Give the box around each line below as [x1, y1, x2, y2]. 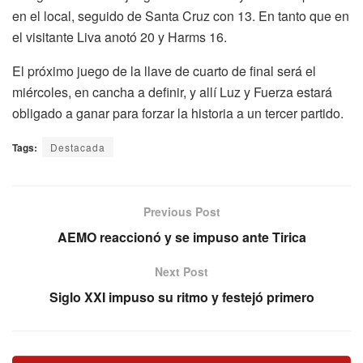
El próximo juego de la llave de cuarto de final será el [12, 61, 316, 80]
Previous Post [143, 203, 220, 220]
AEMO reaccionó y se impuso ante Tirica [57, 227, 306, 246]
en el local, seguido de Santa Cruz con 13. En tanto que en [12, 6, 349, 25]
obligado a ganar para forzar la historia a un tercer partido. [12, 103, 344, 122]
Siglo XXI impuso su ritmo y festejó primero [49, 287, 314, 306]
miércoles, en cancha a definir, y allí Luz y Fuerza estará [12, 82, 332, 101]
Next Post [155, 263, 208, 280]
